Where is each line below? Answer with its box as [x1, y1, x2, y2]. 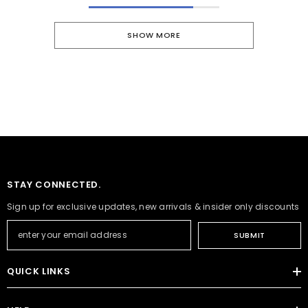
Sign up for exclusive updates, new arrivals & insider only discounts [7, 201, 300, 212]
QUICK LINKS [7, 265, 71, 278]
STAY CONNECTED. [7, 178, 101, 191]
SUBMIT [234, 229, 265, 241]
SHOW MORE [127, 30, 181, 41]
